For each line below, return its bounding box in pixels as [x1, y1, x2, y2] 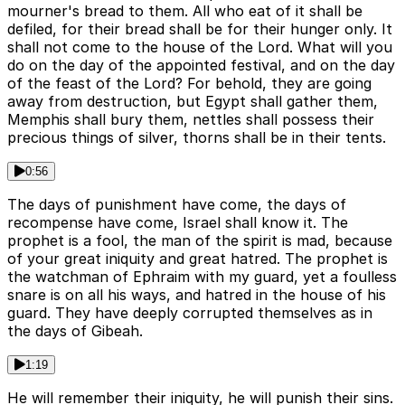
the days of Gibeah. [7, 322, 143, 341]
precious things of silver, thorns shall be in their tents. [7, 128, 386, 147]
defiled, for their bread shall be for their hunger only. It [7, 20, 392, 39]
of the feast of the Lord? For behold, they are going [7, 74, 372, 93]
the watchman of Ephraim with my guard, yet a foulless [7, 268, 397, 287]
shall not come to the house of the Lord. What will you [7, 38, 392, 57]
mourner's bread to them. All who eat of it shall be [7, 2, 363, 21]
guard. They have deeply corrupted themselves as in [7, 304, 372, 323]
